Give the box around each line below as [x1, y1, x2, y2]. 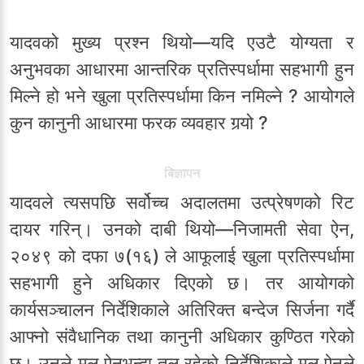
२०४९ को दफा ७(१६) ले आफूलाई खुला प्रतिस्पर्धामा [10, 245, 354, 267]
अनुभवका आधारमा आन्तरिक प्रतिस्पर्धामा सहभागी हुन [10, 58, 354, 80]
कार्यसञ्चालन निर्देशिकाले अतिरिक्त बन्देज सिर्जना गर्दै [10, 299, 354, 321]
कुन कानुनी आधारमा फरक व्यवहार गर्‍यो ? [10, 112, 268, 134]
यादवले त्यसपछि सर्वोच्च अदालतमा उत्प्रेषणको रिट [10, 192, 354, 214]
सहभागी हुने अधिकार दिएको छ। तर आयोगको [10, 272, 354, 294]
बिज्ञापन [164, 165, 200, 182]
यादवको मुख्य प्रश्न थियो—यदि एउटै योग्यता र [10, 32, 354, 54]
